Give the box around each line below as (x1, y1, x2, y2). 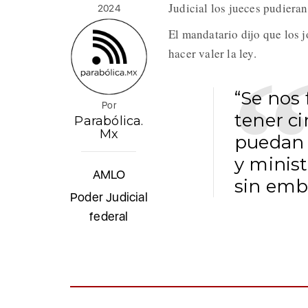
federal (89, 209, 129, 224)
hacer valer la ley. (168, 45, 256, 62)
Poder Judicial (70, 190, 148, 205)
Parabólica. (74, 113, 144, 129)
